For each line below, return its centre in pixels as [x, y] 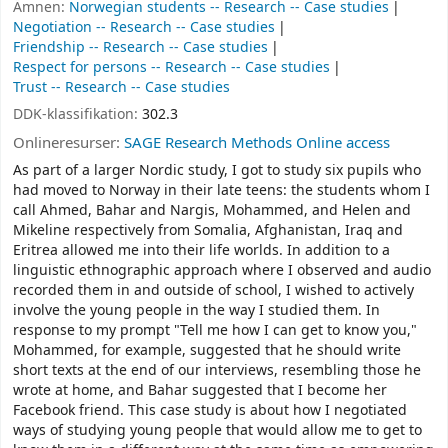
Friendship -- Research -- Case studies [140, 48]
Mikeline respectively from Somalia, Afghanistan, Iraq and [208, 231]
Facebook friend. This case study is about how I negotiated [210, 411]
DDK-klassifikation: [77, 114]
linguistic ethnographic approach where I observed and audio [222, 271]
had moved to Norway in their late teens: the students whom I [221, 191]
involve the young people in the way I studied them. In [196, 311]
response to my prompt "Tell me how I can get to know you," [215, 331]
